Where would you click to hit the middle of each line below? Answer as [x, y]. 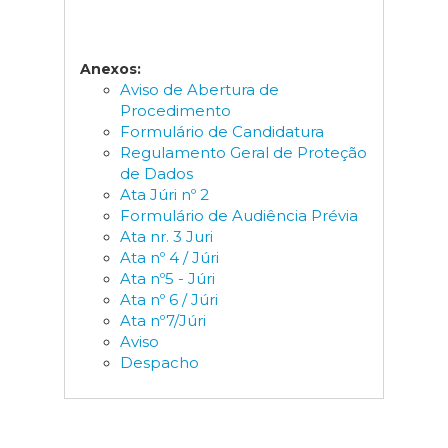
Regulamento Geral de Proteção [243, 152]
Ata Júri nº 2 [164, 194]
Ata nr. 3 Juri [166, 236]
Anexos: [110, 69]
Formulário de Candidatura [222, 131]
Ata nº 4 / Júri [169, 257]
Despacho [159, 362]
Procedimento [175, 110]
